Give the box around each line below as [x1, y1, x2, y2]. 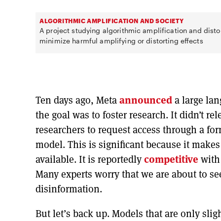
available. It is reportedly [36, 152, 144, 166]
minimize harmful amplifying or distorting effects [39, 36, 205, 45]
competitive [144, 152, 198, 166]
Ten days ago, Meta [36, 93, 119, 107]
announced [119, 93, 172, 107]
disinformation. [36, 182, 102, 195]
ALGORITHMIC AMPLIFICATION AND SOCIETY [39, 17, 184, 24]
